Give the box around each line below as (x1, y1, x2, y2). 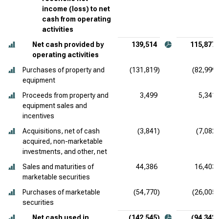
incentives (22, 112, 54, 120)
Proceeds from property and (22, 91, 109, 99)
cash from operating (42, 15, 111, 23)
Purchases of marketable (22, 188, 100, 196)
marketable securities (22, 173, 90, 181)
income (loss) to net (42, 5, 110, 13)
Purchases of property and (22, 66, 105, 74)
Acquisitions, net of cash (22, 127, 100, 135)
